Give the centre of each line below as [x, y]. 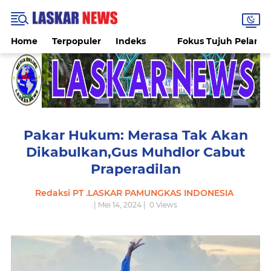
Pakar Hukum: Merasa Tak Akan [135, 135]
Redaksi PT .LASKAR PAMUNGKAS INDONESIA [135, 193]
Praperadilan [135, 169]
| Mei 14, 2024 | [121, 205]
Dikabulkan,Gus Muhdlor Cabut [135, 152]
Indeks [131, 41]
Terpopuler [77, 41]
